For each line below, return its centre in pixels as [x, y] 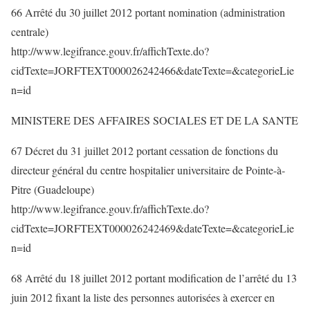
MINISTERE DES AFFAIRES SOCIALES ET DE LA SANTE [155, 120]
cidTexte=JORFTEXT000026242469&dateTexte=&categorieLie [153, 228]
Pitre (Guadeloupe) [53, 189]
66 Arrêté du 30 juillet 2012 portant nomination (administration [148, 12]
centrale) [30, 31]
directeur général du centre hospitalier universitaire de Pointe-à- [148, 170]
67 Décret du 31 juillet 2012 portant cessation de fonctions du [145, 151]
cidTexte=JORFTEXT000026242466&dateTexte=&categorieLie [153, 70]
